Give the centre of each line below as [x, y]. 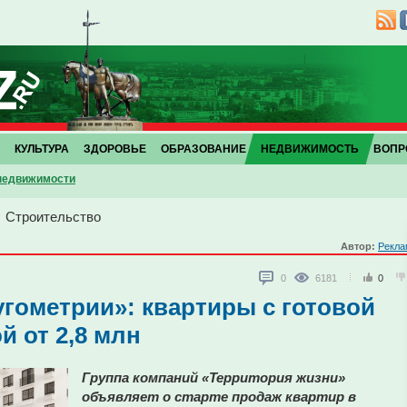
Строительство [53, 217]
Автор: [359, 246]
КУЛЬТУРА [42, 149]
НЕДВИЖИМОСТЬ [310, 149]
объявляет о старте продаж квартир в [219, 397]
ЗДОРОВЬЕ [115, 149]
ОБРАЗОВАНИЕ [203, 149]
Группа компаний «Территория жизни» [213, 377]
